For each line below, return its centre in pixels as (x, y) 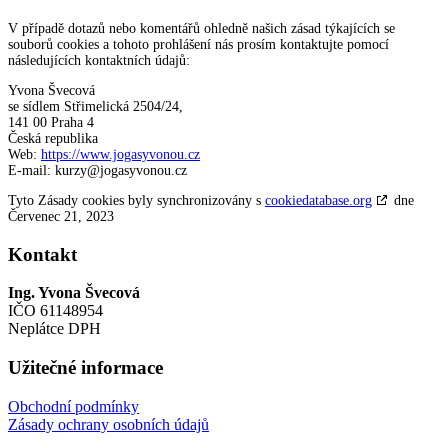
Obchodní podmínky (73, 406)
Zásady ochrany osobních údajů (108, 424)
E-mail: (31, 170)
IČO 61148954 (55, 311)
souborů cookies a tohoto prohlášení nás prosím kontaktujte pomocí (198, 44)
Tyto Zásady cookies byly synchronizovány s (136, 200)
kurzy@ (77, 170)
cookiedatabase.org (318, 200)
